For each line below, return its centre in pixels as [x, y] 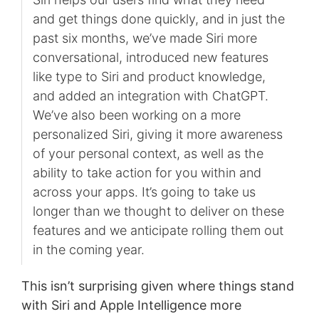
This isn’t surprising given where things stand [157, 286]
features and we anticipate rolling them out [158, 230]
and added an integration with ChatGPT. [150, 95]
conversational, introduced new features [150, 57]
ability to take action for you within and [147, 172]
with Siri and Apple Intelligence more [131, 305]
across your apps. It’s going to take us [144, 192]
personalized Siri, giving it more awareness [157, 134]
